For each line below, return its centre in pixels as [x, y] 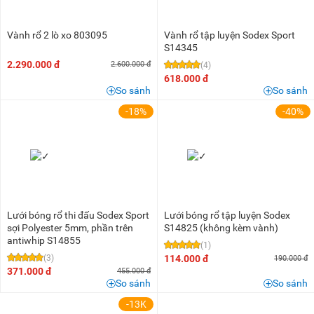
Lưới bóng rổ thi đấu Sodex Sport [78, 216]
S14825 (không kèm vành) [221, 228]
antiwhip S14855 [44, 241]
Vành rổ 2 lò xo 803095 [57, 35]
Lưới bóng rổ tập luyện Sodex [227, 216]
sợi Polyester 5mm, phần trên [70, 228]
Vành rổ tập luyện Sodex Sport [230, 35]
